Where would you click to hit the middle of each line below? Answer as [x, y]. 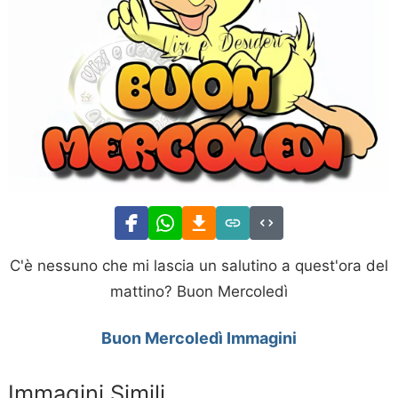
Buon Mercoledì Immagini [199, 338]
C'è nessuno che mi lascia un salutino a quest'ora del [199, 265]
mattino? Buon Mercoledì [199, 291]
